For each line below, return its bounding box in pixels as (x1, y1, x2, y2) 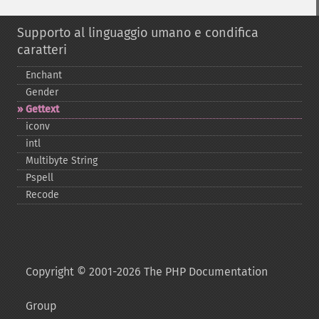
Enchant (26, 69, 62, 81)
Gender (26, 86, 58, 98)
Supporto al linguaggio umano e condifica (17, 25, 258, 41)
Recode (26, 189, 59, 201)
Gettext (26, 103, 59, 115)
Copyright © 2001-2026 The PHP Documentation (26, 265, 268, 278)
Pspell (26, 172, 53, 184)
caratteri (17, 42, 67, 58)
